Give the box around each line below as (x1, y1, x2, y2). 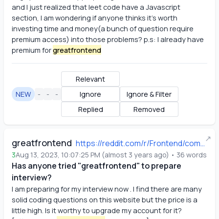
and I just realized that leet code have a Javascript (12, 2, 180, 12)
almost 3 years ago (105, 150, 166, 159)
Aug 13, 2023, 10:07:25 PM (16, 150, 100, 159)
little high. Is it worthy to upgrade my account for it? (12, 205, 182, 215)
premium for (12, 45, 51, 55)
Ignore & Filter (127, 89, 172, 99)
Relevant (76, 74, 105, 84)
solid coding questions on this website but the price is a (12, 195, 197, 204)
